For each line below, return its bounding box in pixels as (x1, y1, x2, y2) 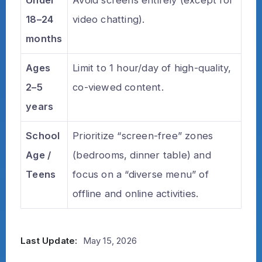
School (26, 129, 60, 142)
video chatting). (73, 13, 145, 25)
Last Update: (20, 235, 78, 246)
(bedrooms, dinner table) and (73, 149, 211, 161)
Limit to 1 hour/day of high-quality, (73, 61, 232, 74)
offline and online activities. (73, 187, 199, 199)
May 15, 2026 (82, 235, 137, 246)
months (26, 32, 63, 44)
